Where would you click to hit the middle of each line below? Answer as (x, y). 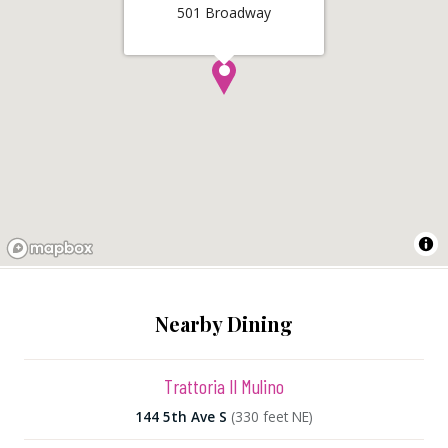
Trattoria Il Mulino (224, 386)
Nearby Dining (224, 323)
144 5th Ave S (181, 416)
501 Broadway (224, 12)
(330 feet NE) (272, 416)
